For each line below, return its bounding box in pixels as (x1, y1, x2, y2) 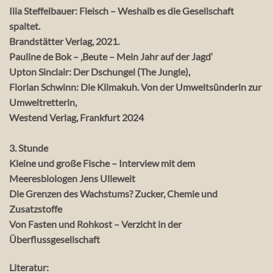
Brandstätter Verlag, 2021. (9, 35, 119, 48)
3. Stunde (9, 142, 50, 154)
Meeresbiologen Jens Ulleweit (9, 172, 137, 185)
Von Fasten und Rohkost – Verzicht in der (9, 218, 182, 230)
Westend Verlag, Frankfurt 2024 (9, 112, 144, 124)
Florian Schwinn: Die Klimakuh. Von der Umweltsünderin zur (9, 81, 261, 93)
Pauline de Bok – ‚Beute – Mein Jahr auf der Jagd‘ (9, 51, 214, 63)
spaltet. (9, 20, 42, 32)
